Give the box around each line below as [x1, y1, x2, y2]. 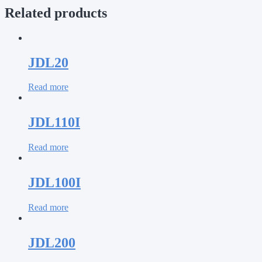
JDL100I [28, 175, 81, 191]
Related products [5, 5, 107, 20]
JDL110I [28, 115, 80, 130]
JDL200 [28, 235, 75, 250]
